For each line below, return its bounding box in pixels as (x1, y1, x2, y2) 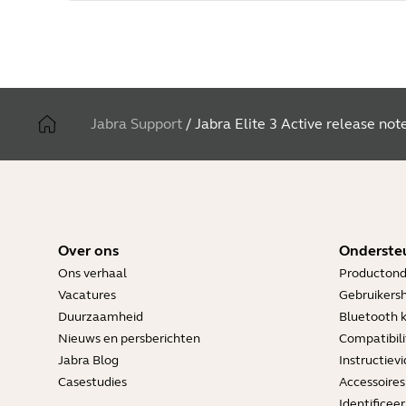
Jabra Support (91, 114, 182, 132)
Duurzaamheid (58, 308, 143, 324)
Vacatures (58, 286, 116, 303)
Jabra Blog (58, 352, 119, 368)
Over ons (58, 241, 119, 259)
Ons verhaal (58, 265, 127, 281)
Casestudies (58, 373, 127, 390)
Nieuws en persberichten (58, 330, 200, 346)
